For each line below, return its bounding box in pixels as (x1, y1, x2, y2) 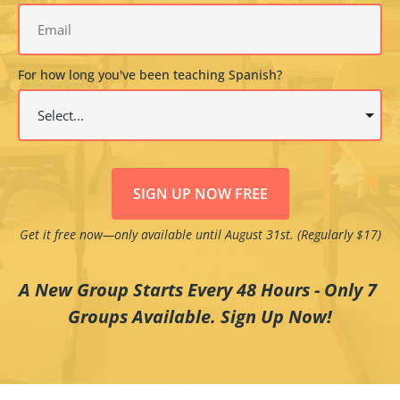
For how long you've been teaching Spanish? (18, 65, 282, 83)
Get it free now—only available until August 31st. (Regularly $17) (19, 225, 381, 243)
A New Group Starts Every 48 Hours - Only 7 (19, 277, 377, 302)
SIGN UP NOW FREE (132, 183, 268, 204)
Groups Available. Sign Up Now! (68, 304, 332, 329)
